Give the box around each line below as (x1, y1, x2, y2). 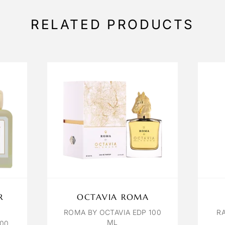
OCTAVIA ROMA (76, 192, 149, 202)
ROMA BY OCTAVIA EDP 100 (63, 208, 162, 217)
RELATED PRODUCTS (30, 17, 195, 33)
